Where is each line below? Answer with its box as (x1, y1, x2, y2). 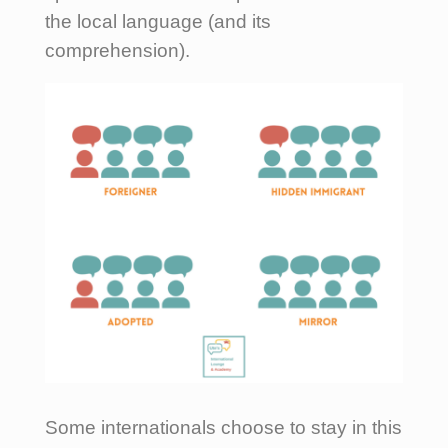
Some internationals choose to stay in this (45, 416, 402, 438)
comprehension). (45, 39, 200, 61)
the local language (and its (45, 10, 271, 32)
